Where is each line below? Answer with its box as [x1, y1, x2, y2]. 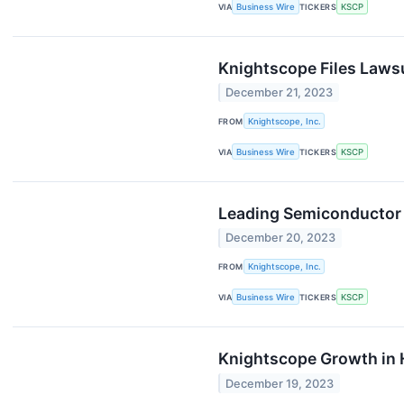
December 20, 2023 [225, 231, 336, 245]
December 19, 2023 [225, 376, 335, 390]
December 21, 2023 [225, 86, 334, 100]
